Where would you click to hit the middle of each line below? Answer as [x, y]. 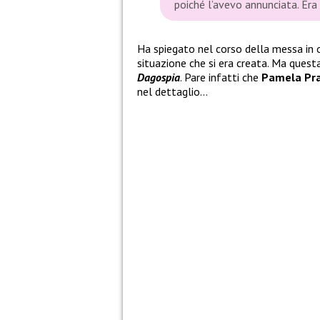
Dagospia [159, 77]
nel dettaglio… [172, 92]
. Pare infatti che [221, 77]
